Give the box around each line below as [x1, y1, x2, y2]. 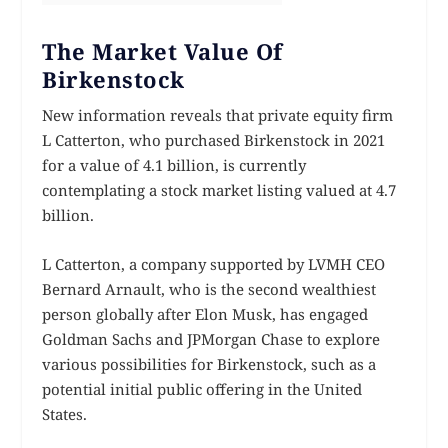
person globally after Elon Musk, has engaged [42, 303, 369, 324]
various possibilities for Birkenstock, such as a [42, 353, 377, 374]
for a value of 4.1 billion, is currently [42, 154, 307, 175]
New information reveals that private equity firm [42, 104, 394, 125]
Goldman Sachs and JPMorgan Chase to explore [42, 328, 381, 349]
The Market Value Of [42, 35, 283, 66]
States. [42, 403, 88, 424]
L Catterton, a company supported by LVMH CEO [42, 253, 386, 274]
